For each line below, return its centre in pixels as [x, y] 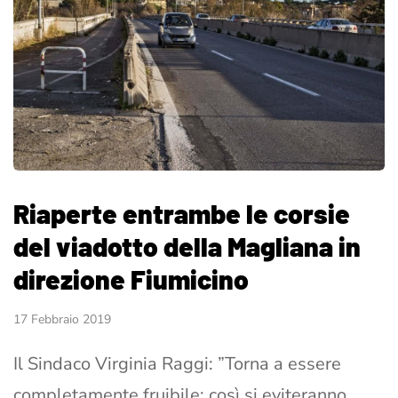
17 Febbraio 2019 [62, 320]
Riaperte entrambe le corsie [182, 214]
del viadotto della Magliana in [187, 247]
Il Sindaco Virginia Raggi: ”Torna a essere [177, 364]
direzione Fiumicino [131, 279]
